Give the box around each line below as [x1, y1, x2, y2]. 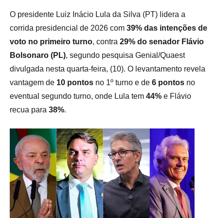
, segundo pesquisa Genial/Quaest [66, 51, 185, 59]
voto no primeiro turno [10, 37, 92, 46]
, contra [92, 37, 120, 46]
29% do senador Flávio [120, 37, 204, 46]
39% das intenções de [127, 23, 207, 32]
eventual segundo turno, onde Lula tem [10, 91, 146, 100]
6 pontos [152, 78, 184, 87]
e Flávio [162, 91, 191, 100]
